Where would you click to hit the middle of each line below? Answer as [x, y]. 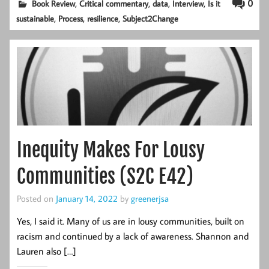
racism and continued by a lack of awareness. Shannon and [133, 236]
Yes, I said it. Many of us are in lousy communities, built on [131, 221]
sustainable [35, 18]
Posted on [36, 198]
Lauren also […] [47, 251]
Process [71, 18]
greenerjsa [150, 198]
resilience [103, 18]
